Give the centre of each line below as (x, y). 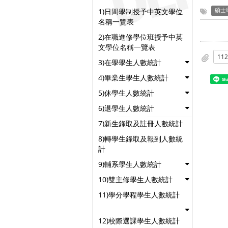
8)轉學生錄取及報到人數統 (140, 139)
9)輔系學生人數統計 (130, 164)
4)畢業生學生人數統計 (133, 78)
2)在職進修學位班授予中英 (140, 37)
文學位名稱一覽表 (127, 47)
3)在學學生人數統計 (130, 62)
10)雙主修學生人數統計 (135, 179)
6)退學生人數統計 (126, 108)
